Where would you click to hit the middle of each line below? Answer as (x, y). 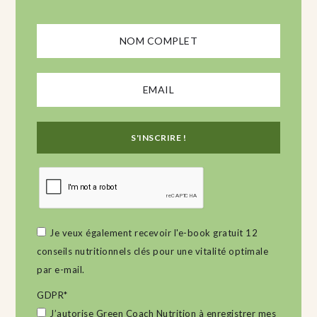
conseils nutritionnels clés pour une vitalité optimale (153, 251)
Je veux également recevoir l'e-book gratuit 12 (154, 232)
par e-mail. (61, 269)
